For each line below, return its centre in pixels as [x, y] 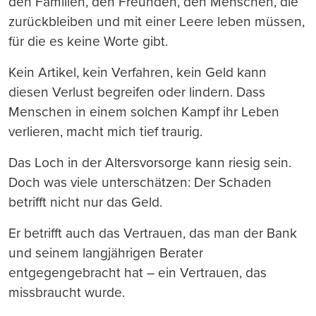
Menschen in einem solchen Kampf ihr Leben [144, 111]
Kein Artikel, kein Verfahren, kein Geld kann [138, 72]
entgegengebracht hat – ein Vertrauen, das [138, 272]
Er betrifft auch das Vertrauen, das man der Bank [153, 233]
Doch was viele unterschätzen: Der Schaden [140, 182]
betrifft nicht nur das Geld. [85, 202]
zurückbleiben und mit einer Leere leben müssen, [157, 21]
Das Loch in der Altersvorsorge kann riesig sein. [150, 162]
